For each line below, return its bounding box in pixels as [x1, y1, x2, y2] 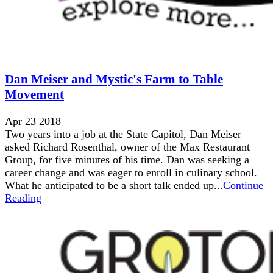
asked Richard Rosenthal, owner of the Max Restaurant [5, 141, 250, 154]
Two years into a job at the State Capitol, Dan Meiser [5, 128, 241, 141]
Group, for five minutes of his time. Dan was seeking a [5, 154, 249, 166]
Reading [5, 192, 41, 205]
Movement [5, 87, 64, 102]
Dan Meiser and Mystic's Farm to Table [5, 72, 223, 87]
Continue [223, 179, 263, 192]
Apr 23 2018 [5, 115, 61, 128]
